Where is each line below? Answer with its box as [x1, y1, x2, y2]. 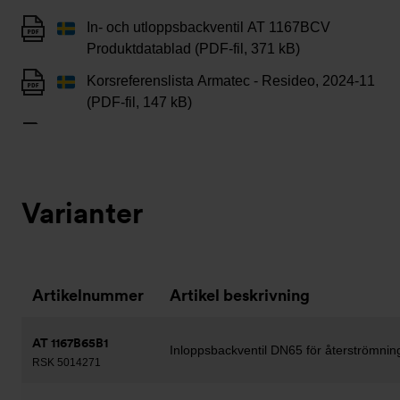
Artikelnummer [32, 286, 144, 304]
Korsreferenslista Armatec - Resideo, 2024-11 [87, 73, 375, 88]
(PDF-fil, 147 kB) [87, 95, 192, 110]
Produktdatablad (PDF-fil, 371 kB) [87, 41, 300, 56]
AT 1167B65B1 [32, 336, 108, 350]
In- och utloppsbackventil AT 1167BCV [87, 20, 330, 35]
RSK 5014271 [32, 356, 101, 369]
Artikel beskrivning [170, 286, 310, 304]
